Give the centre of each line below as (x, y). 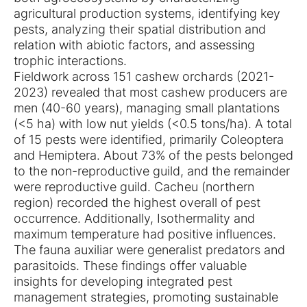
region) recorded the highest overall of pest (137, 202)
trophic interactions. (70, 60)
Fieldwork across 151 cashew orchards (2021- (144, 76)
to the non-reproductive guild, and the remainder (152, 171)
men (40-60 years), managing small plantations (147, 108)
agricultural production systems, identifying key (147, 13)
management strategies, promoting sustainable (146, 297)
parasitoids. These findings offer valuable (130, 265)
